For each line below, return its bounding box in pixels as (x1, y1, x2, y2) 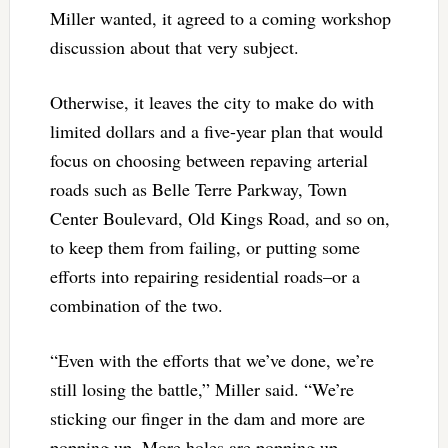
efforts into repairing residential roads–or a (49, 263, 360, 288)
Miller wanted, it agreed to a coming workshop (49, 5, 391, 30)
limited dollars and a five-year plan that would (49, 118, 383, 143)
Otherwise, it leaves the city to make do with (49, 89, 374, 114)
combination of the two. (49, 292, 229, 317)
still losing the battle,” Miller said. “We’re (49, 376, 354, 401)
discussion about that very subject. (49, 34, 305, 59)
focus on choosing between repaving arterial (49, 147, 368, 172)
